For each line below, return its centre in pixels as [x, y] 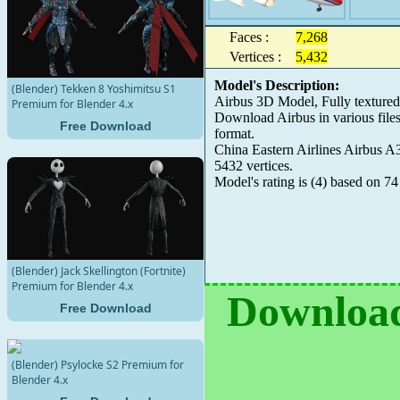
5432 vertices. [253, 166]
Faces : [249, 37]
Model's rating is [262, 182]
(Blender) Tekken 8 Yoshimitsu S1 [94, 89]
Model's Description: [276, 85]
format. [234, 133]
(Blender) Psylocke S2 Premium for [98, 364]
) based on [353, 182]
